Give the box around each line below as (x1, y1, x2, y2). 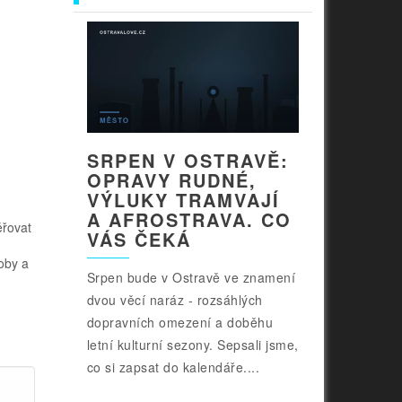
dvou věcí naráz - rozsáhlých (86, 290, 263, 309)
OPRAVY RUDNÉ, (86, 166, 257, 193)
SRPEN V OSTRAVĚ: (86, 146, 289, 173)
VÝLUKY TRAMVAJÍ (86, 186, 280, 213)
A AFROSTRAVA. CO (86, 205, 292, 232)
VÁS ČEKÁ (86, 225, 191, 252)
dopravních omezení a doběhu (86, 312, 274, 331)
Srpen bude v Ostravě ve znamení (86, 267, 296, 286)
